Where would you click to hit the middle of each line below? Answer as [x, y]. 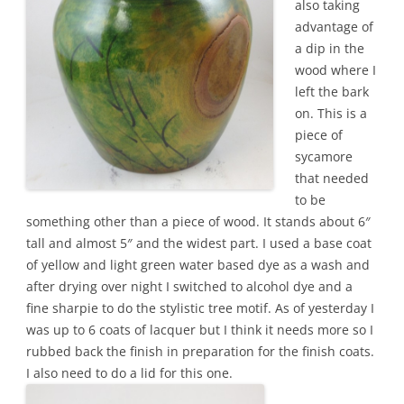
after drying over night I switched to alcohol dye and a [189, 286]
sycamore [324, 156]
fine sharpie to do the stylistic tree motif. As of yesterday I [200, 308]
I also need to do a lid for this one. [131, 373]
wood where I [335, 70]
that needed [332, 178]
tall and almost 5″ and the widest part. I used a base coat [199, 243]
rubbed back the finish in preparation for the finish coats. [200, 351]
